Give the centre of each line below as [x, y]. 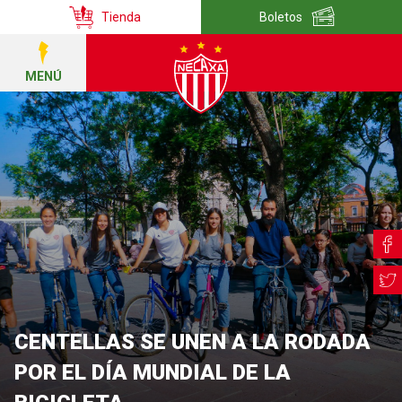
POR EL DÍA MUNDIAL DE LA [153, 372]
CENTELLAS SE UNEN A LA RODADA [192, 342]
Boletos [281, 17]
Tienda [121, 17]
